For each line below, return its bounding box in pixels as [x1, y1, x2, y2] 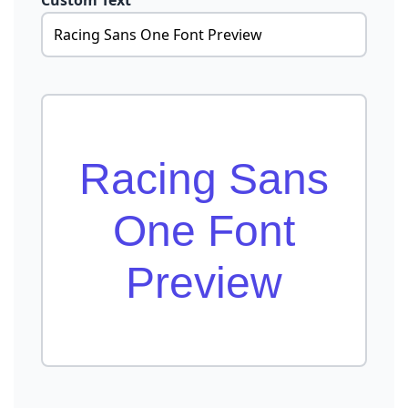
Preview [126, 258, 282, 307]
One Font [113, 206, 295, 255]
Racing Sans [79, 154, 329, 203]
